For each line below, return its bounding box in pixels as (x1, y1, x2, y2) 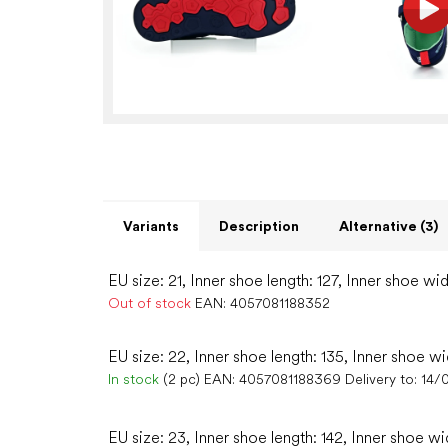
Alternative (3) (339, 218, 438, 235)
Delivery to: (345, 371, 417, 388)
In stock (108, 371, 163, 388)
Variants (123, 218, 179, 235)
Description (219, 218, 299, 235)
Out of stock (108, 295, 195, 312)
